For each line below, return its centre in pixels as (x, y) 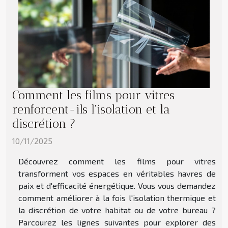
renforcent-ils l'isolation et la (91, 109)
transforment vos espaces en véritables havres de (117, 173)
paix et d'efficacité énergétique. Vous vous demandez (117, 185)
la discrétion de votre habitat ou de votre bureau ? (117, 210)
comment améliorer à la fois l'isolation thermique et (117, 197)
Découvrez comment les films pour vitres (117, 161)
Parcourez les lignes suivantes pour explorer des (117, 222)
